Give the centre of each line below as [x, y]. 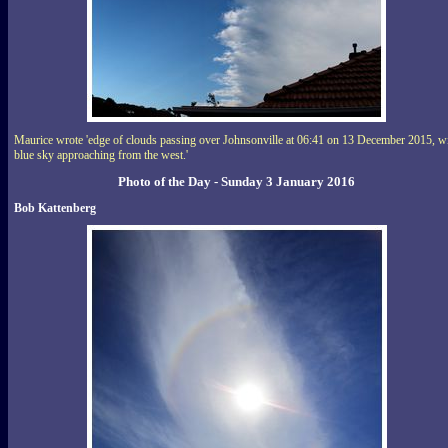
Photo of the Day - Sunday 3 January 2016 [236, 181]
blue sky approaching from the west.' [101, 154]
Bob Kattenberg [55, 207]
